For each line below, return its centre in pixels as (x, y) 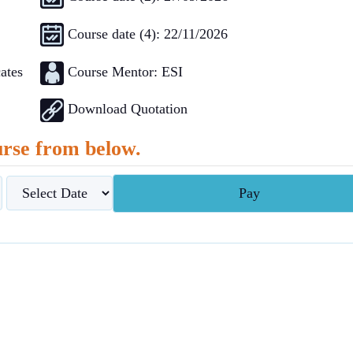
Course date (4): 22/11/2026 (148, 34)
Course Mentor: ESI (125, 71)
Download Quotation (128, 108)
